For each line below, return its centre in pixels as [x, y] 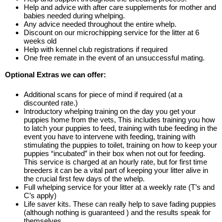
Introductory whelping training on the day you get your [110, 111]
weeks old [40, 41]
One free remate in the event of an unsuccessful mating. [114, 58]
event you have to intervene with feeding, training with [109, 136]
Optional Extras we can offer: [55, 75]
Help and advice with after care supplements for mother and [120, 7]
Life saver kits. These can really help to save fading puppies [120, 204]
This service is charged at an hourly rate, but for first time [115, 162]
